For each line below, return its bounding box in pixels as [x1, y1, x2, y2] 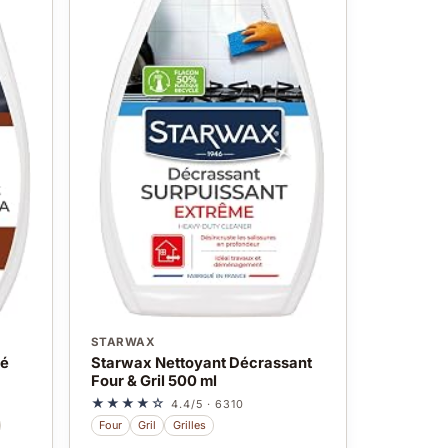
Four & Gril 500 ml [90, 371, 217, 390]
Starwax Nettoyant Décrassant [90, 353, 312, 372]
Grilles [172, 418, 206, 433]
